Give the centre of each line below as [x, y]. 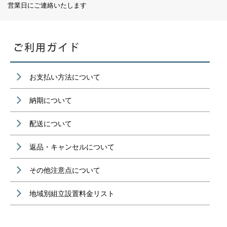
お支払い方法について [65, 77]
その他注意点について [65, 170]
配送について [51, 123]
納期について [51, 100]
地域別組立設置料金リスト [72, 193]
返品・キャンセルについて [72, 147]
